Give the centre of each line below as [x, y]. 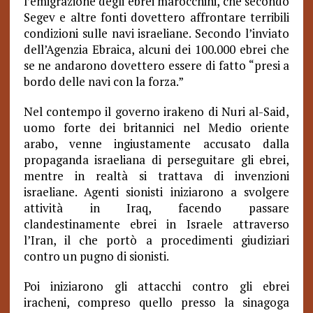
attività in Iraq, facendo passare [156, 208]
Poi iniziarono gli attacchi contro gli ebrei [156, 286]
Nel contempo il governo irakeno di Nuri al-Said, [156, 111]
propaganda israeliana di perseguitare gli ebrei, [156, 160]
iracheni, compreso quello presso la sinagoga [156, 302]
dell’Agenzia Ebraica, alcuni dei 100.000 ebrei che [156, 49]
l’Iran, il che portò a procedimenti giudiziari [156, 240]
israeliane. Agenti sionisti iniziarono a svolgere [156, 192]
